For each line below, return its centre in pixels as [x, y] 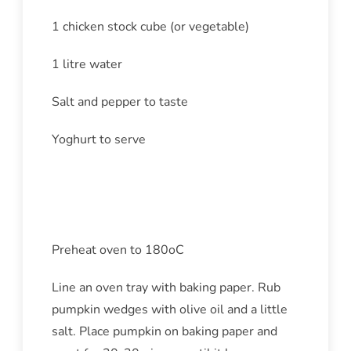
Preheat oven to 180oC [118, 250]
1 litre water [87, 65]
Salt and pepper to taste [119, 102]
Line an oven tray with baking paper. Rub [166, 288]
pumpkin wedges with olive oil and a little [169, 310]
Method [89, 195]
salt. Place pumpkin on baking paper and [164, 332]
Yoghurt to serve [98, 140]
